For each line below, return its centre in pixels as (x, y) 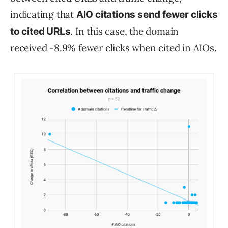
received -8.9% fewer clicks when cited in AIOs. (113, 48)
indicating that (43, 15)
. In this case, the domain (125, 31)
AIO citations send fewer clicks (147, 15)
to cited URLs (40, 32)
